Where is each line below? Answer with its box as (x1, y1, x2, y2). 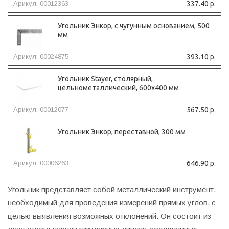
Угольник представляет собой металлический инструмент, (8, 185, 216, 194)
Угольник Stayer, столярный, (58, 75, 153, 83)
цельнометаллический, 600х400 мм (58, 84, 179, 93)
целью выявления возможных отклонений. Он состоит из (8, 212, 211, 221)
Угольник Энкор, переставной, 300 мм (58, 128, 186, 136)
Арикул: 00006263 (13, 159, 68, 167)
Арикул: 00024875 (13, 53, 68, 61)
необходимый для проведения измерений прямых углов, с (8, 198, 216, 208)
